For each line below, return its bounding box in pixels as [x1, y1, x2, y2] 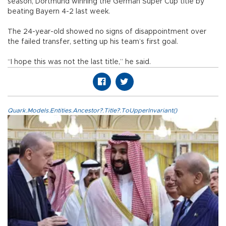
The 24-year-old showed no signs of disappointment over [8, 28, 206, 36]
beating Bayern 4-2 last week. [8, 8, 110, 16]
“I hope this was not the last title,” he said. [8, 59, 151, 66]
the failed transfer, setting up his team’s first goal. [8, 38, 178, 46]
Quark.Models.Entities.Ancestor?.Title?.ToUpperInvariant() [8, 107, 177, 114]
